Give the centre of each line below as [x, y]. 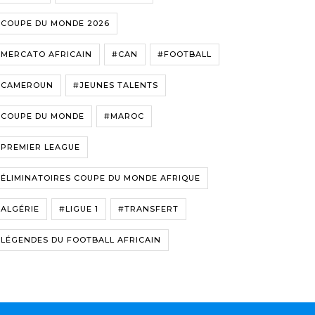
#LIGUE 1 [79, 208]
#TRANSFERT [148, 208]
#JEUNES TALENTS [116, 85]
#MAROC [124, 116]
